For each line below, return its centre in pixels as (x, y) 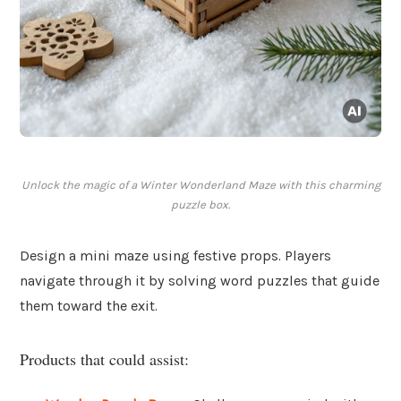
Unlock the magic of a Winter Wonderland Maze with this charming (200, 185)
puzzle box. (200, 205)
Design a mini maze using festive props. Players (175, 256)
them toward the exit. (89, 306)
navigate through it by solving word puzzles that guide (200, 281)
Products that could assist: (104, 358)
